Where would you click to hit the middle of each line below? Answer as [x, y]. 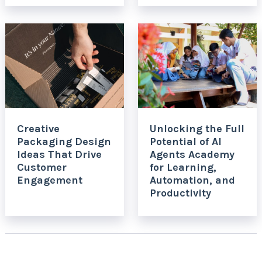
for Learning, [183, 167]
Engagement [49, 180]
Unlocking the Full [197, 128]
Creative [38, 128]
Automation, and [192, 180]
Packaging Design [64, 141]
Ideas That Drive [59, 154]
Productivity [180, 193]
